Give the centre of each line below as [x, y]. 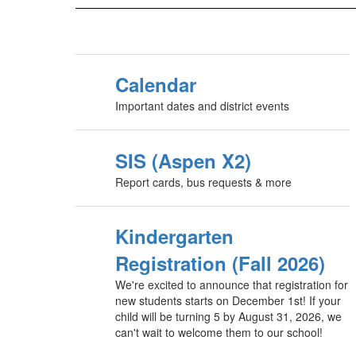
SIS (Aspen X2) [183, 160]
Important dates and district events [202, 106]
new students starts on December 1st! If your [228, 300]
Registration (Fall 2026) [220, 263]
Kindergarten [174, 236]
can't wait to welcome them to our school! [219, 332]
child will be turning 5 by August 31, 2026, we [228, 316]
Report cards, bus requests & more [203, 182]
